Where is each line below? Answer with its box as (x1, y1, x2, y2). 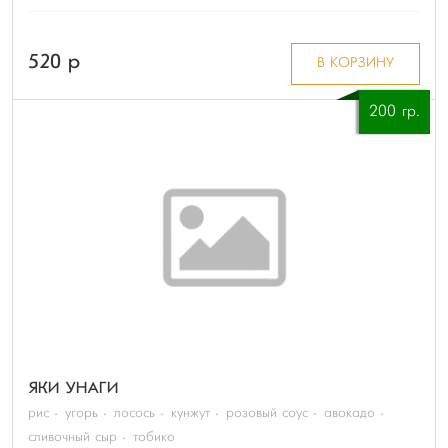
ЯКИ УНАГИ (28, 378, 118, 401)
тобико (133, 430, 175, 444)
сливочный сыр (28, 430, 117, 444)
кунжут (171, 406, 210, 420)
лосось (114, 406, 155, 420)
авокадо (324, 406, 375, 420)
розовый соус (226, 406, 308, 420)
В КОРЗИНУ (316, 56, 394, 70)
